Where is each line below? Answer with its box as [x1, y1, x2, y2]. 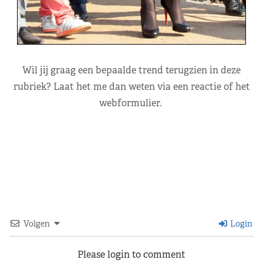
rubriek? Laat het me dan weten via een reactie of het [13, 80, 250, 93]
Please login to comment [77, 248, 186, 261]
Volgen [23, 218, 50, 230]
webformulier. [99, 97, 164, 110]
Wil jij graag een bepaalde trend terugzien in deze [22, 64, 241, 77]
